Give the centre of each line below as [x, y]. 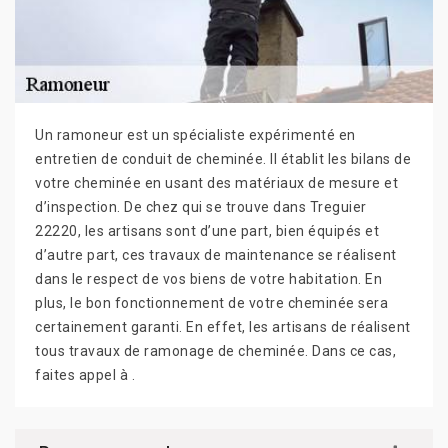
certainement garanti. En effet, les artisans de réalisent [223, 326]
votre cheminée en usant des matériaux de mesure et [216, 182]
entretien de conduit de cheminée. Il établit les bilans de [223, 158]
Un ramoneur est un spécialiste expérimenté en [195, 134]
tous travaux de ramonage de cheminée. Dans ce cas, [215, 350]
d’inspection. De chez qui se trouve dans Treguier [201, 206]
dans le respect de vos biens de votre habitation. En [208, 278]
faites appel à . [85, 374]
